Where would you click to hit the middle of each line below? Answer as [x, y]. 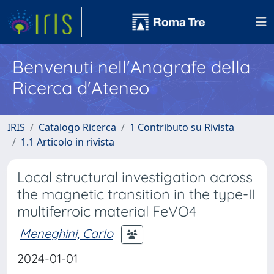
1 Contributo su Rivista [182, 127]
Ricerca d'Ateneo [81, 87]
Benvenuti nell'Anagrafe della [131, 67]
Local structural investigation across [135, 177]
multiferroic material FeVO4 [107, 211]
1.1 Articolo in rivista [68, 142]
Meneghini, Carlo [66, 233]
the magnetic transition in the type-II [136, 194]
